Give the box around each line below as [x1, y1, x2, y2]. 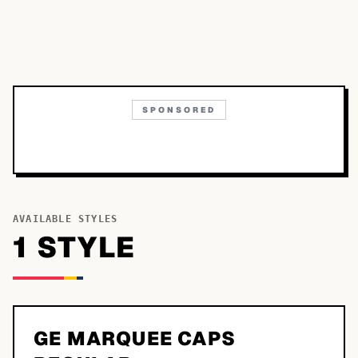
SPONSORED [142, 105, 216, 115]
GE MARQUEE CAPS [34, 326, 236, 351]
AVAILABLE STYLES [13, 213, 118, 225]
